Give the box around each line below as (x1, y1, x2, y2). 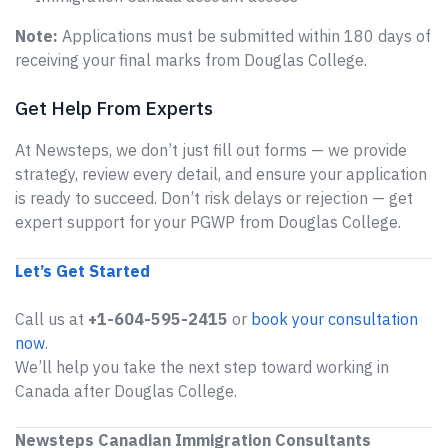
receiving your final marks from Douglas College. (15, 50, 367, 70)
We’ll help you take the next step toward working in (15, 357, 389, 377)
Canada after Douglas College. (15, 381, 237, 401)
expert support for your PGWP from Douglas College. (15, 212, 401, 232)
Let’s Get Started (15, 261, 150, 281)
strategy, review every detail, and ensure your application (15, 164, 427, 184)
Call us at (15, 309, 88, 329)
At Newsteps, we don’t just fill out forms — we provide (15, 140, 407, 160)
